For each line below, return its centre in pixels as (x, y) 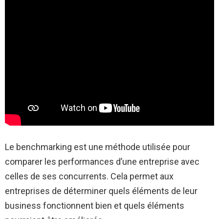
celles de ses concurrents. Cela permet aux (89, 176)
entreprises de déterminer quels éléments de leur (101, 191)
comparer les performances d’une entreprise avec (102, 161)
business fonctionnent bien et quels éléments (95, 205)
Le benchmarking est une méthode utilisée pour (98, 147)
